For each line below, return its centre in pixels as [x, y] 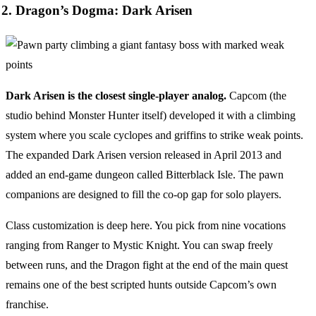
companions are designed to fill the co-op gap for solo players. [144, 194]
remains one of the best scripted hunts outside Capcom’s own [141, 284]
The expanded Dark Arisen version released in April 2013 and [144, 154]
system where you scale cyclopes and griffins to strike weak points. [154, 135]
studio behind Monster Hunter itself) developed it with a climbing [151, 115]
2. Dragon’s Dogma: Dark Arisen [97, 11]
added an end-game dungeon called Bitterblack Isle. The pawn [145, 174]
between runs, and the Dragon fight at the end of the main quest [147, 265]
